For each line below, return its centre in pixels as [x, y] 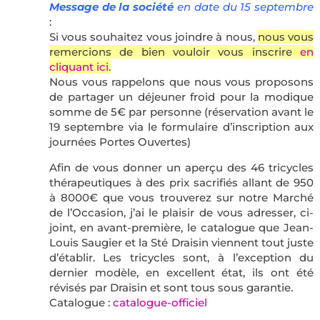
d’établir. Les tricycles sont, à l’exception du [181, 257]
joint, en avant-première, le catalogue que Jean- [181, 227]
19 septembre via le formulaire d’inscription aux [181, 126]
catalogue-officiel [160, 302]
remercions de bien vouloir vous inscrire [175, 51]
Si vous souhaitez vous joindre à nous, [153, 36]
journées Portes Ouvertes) [120, 141]
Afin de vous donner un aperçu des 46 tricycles [181, 167]
